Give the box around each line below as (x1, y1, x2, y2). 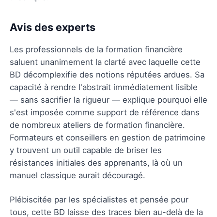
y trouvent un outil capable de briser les (10, 145, 162, 155)
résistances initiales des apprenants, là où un (10, 157, 183, 168)
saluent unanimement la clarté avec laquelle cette (10, 57, 201, 67)
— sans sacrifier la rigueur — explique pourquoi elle (10, 94, 207, 105)
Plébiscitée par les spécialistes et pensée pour (10, 194, 188, 204)
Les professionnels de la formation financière (10, 44, 183, 54)
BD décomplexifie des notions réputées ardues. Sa (10, 69, 204, 79)
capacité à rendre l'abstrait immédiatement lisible (10, 82, 198, 92)
